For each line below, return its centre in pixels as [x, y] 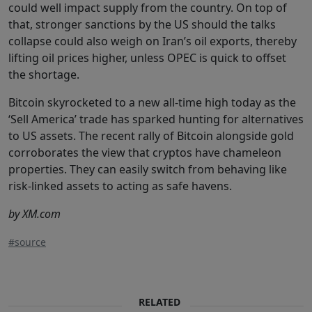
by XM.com [34, 213]
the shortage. [44, 74]
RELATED [159, 302]
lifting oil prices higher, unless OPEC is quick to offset [147, 57]
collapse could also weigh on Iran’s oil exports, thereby [153, 41]
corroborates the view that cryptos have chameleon [145, 152]
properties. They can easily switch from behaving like [148, 169]
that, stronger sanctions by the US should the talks [142, 24]
